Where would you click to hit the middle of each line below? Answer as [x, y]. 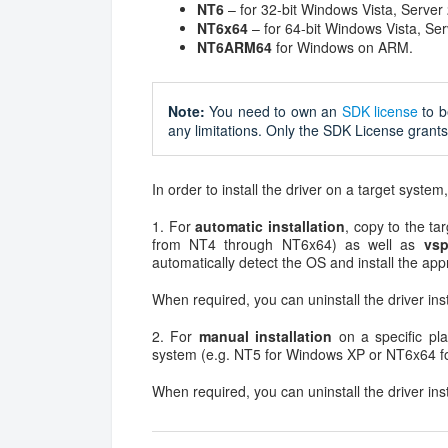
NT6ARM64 [234, 46]
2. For [175, 335]
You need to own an [273, 110]
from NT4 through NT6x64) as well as [288, 243]
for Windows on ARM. [342, 46]
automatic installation [270, 225]
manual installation [265, 335]
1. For [174, 225]
